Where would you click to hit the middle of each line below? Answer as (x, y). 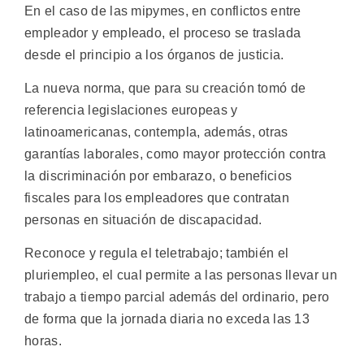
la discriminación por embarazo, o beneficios (158, 175)
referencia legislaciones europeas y (131, 110)
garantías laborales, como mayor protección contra (175, 154)
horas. (43, 341)
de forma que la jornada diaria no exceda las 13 (167, 319)
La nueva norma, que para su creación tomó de (165, 88)
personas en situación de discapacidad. (143, 219)
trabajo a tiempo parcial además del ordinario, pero (177, 297)
